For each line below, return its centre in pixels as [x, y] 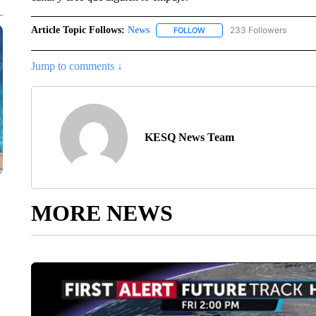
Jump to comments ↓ [77, 66]
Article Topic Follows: [78, 30]
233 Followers [258, 30]
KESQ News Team [189, 138]
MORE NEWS [102, 213]
